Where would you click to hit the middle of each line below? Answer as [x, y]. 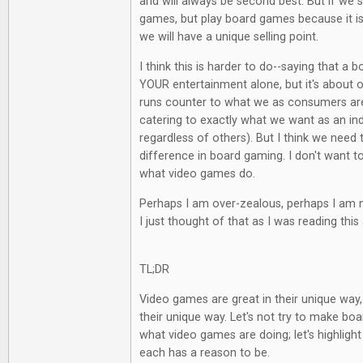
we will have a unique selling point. [231, 36]
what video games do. [199, 173]
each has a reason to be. [206, 352]
